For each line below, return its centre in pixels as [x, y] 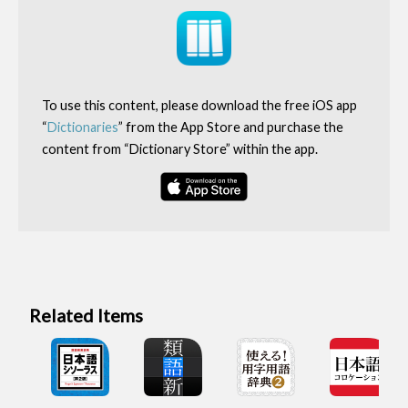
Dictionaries [82, 127]
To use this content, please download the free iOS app [199, 105]
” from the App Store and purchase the [230, 127]
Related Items [87, 316]
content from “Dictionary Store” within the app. [179, 148]
